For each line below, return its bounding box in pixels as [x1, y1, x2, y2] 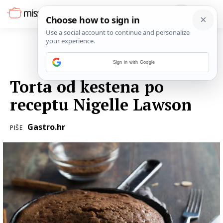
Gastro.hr [27, 121, 65, 132]
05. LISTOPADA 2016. [153, 64, 213, 71]
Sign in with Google [112, 60, 155, 65]
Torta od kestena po [10, 76, 164, 97]
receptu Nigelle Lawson [10, 94, 192, 115]
